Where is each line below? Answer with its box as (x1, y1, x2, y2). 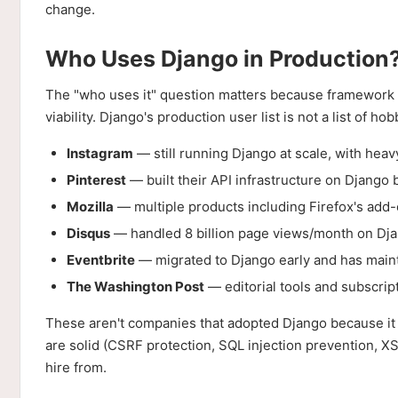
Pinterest (67, 171, 126, 188)
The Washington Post (67, 278, 204, 295)
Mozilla (67, 198, 114, 215)
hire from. (45, 359, 107, 376)
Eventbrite (67, 251, 135, 268)
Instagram (67, 145, 133, 162)
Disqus (67, 225, 110, 242)
